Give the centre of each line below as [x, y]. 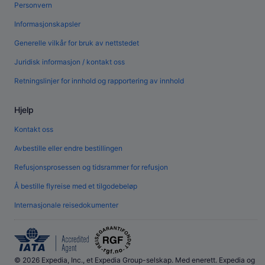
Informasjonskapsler [47, 24]
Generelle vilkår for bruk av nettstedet [77, 43]
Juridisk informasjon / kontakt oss [70, 62]
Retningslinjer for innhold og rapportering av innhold [99, 81]
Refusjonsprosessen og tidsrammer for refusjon [91, 167]
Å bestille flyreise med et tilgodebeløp [76, 186]
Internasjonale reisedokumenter [66, 205]
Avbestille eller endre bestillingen [68, 148]
